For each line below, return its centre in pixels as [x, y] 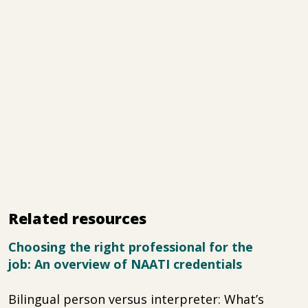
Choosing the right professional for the [131, 247]
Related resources [77, 218]
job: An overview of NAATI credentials [125, 264]
